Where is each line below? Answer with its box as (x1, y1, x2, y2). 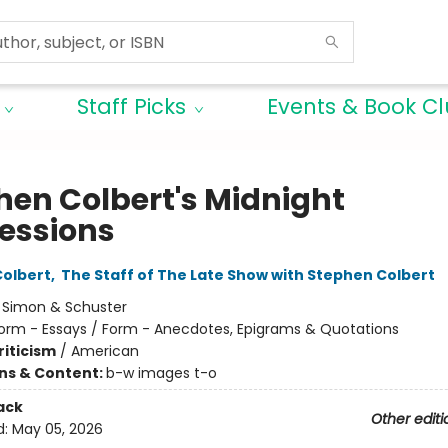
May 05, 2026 (11, 419, 103, 440)
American (70, 341, 139, 361)
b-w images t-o (105, 363, 217, 383)
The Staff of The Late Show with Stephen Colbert (60, 265, 435, 285)
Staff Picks (77, 92, 186, 121)
